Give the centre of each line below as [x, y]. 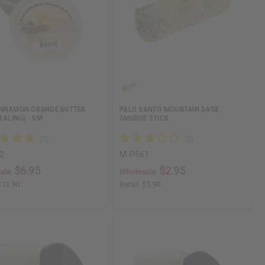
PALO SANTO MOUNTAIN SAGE [169, 109]
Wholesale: [140, 172]
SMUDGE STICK [144, 118]
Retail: [131, 184]
